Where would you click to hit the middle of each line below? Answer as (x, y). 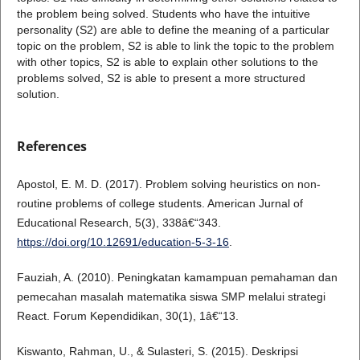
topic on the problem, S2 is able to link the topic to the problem (175, 46)
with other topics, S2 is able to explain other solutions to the (167, 62)
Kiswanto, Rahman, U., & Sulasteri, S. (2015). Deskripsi (157, 352)
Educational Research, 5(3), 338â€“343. (119, 223)
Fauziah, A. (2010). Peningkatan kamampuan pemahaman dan (177, 278)
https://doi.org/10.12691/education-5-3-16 (123, 242)
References (51, 147)
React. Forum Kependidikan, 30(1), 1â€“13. (127, 316)
